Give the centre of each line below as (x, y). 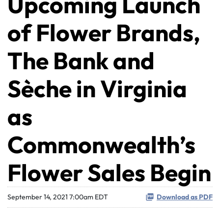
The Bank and (81, 60)
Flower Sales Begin (109, 172)
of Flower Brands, (104, 32)
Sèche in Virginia (97, 88)
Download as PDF (185, 197)
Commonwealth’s (101, 144)
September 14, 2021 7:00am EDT (58, 197)
